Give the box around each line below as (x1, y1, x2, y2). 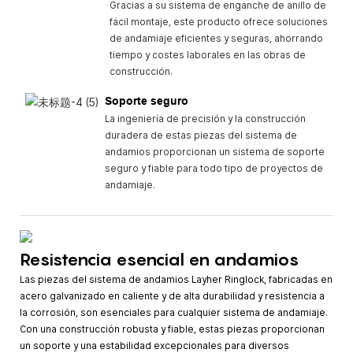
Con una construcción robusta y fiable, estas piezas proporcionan (20, 323, 325, 335)
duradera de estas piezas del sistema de (104, 129, 297, 141)
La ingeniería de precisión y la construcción (104, 113, 306, 124)
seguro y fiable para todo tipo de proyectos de (104, 162, 323, 174)
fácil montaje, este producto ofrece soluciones (109, 16, 328, 28)
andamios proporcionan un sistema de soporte (104, 146, 325, 158)
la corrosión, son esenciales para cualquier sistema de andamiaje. (20, 307, 328, 318)
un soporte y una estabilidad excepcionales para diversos (20, 340, 289, 351)
